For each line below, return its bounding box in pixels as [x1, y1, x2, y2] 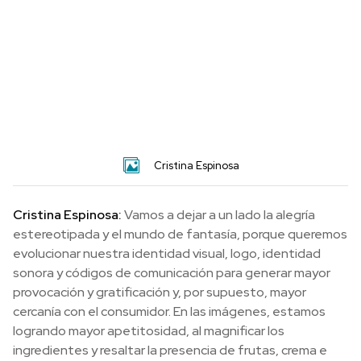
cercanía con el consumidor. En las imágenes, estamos [13, 302, 326, 320]
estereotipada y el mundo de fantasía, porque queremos [13, 225, 347, 243]
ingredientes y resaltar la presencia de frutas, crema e [13, 341, 327, 359]
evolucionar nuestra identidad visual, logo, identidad [13, 244, 321, 262]
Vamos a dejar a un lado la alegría [122, 205, 315, 223]
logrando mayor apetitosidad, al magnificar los [13, 322, 284, 339]
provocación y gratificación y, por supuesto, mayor [13, 283, 306, 301]
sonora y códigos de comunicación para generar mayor [13, 263, 330, 281]
